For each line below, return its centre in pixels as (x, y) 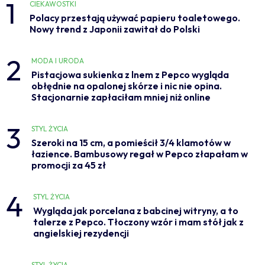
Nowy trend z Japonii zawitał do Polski (115, 29)
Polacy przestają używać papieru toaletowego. (135, 18)
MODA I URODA (58, 61)
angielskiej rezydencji (81, 233)
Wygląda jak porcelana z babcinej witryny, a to (135, 211)
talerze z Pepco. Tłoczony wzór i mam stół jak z (138, 222)
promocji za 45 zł (69, 165)
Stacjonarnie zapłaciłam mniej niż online (121, 97)
